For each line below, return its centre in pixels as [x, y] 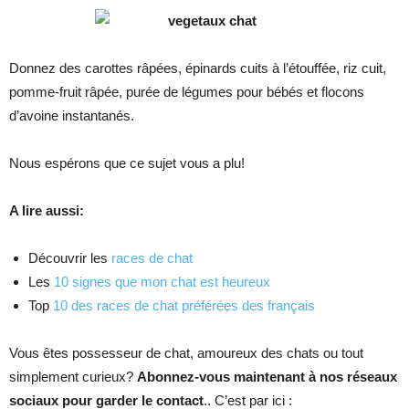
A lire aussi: [47, 211]
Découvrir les [70, 258]
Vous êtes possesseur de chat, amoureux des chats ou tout [186, 353]
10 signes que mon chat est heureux [162, 282]
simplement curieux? [73, 377]
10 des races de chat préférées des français [184, 306]
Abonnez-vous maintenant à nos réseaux [267, 377]
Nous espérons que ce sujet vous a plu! [127, 163]
